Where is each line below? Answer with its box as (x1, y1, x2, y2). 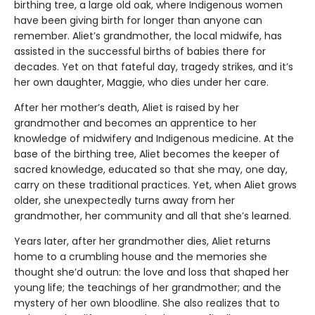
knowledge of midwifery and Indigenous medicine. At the (14, 131, 294, 146)
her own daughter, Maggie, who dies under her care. (14, 75, 269, 90)
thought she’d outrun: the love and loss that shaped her (14, 265, 289, 280)
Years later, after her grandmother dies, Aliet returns (14, 234, 271, 249)
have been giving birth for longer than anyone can (14, 13, 262, 28)
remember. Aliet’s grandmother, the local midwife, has (14, 29, 282, 44)
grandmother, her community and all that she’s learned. (14, 209, 291, 224)
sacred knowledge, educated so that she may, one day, (14, 162, 288, 177)
